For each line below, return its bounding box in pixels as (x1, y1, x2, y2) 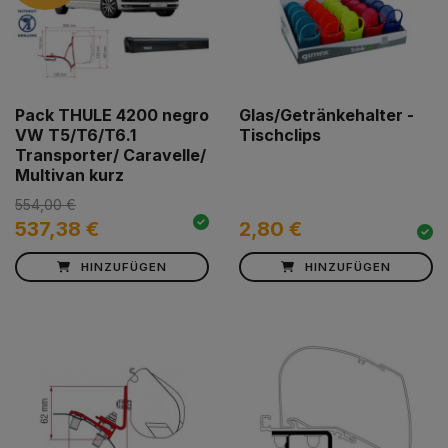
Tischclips (239, 125, 321, 146)
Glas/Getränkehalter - (239, 105, 414, 126)
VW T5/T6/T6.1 (15, 125, 136, 146)
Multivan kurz (15, 165, 124, 186)
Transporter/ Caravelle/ (15, 145, 206, 166)
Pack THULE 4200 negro (15, 105, 209, 126)
